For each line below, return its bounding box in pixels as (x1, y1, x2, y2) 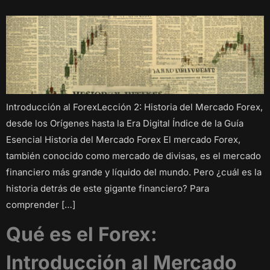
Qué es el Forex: (6, 222, 157, 246)
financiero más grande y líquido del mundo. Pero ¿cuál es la (6, 166, 262, 178)
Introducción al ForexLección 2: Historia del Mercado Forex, (6, 101, 263, 113)
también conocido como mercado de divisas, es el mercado (6, 149, 261, 162)
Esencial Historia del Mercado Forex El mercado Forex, (6, 133, 240, 145)
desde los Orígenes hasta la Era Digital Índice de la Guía (6, 117, 243, 129)
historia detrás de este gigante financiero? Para (6, 182, 209, 194)
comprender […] (6, 198, 75, 210)
